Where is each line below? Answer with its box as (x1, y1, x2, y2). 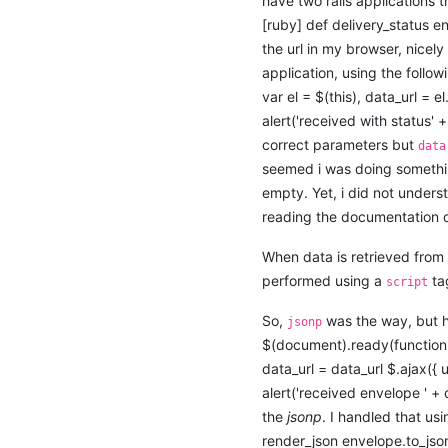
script (386, 275, 429, 289)
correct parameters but (262, 136, 419, 153)
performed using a (262, 272, 387, 289)
